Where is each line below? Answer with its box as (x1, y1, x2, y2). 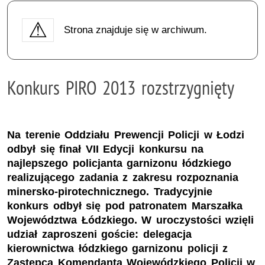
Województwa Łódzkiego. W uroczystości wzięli (7, 214, 254, 227)
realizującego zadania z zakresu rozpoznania (7, 172, 239, 184)
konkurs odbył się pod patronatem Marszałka (7, 200, 243, 212)
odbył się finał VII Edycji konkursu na (7, 143, 204, 156)
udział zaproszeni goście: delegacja (7, 228, 192, 241)
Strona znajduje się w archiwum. (63, 24, 207, 35)
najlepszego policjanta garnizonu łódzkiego (7, 157, 231, 170)
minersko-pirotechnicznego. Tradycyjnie (7, 186, 212, 198)
